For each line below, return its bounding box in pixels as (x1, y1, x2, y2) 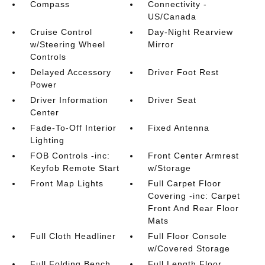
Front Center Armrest (148, 151, 240, 160)
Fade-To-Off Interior (30, 123, 117, 132)
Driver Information (30, 95, 108, 105)
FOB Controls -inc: (30, 151, 110, 160)
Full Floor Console (148, 231, 228, 241)
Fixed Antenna (148, 123, 210, 132)
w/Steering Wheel (30, 40, 105, 49)
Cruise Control (30, 27, 92, 37)
